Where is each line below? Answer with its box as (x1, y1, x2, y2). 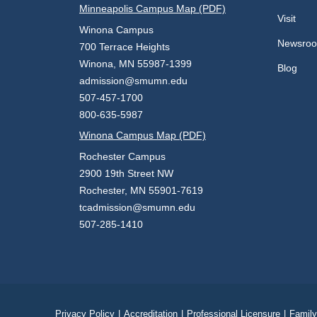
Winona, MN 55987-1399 (79, 58, 192, 69)
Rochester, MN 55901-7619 (79, 185, 203, 196)
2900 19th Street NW (79, 168, 173, 179)
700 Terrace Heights (79, 41, 170, 52)
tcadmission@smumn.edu (79, 202, 195, 213)
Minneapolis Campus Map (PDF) (79, 3, 226, 14)
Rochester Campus (79, 151, 166, 162)
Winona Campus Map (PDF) (79, 129, 206, 141)
